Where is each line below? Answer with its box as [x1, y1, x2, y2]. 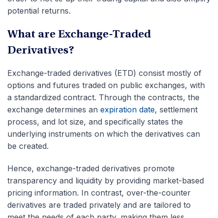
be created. [7, 141, 49, 151]
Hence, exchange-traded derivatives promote [7, 163, 175, 174]
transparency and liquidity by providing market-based [7, 176, 204, 186]
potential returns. [7, 6, 71, 16]
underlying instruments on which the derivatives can [7, 129, 200, 139]
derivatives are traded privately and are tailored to [7, 200, 191, 210]
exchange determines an [7, 105, 100, 115]
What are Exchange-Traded [7, 29, 151, 41]
